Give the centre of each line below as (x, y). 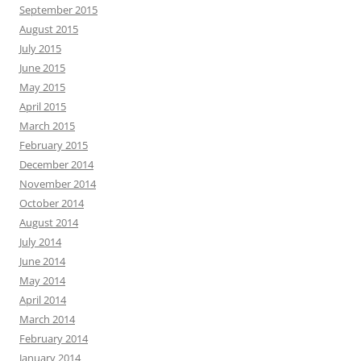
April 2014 (43, 300)
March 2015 (47, 126)
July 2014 (40, 242)
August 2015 (49, 29)
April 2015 (43, 106)
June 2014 (42, 261)
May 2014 (42, 280)
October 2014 (52, 203)
